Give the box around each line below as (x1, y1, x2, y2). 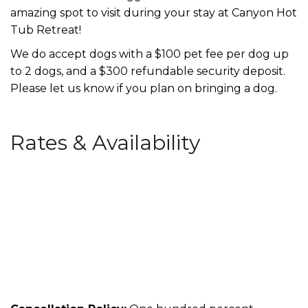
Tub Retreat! (10, 23, 81, 36)
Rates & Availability (10, 129, 200, 155)
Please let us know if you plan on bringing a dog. (10, 81, 277, 95)
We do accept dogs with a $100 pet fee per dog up (10, 47, 289, 60)
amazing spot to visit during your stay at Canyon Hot (10, 5, 297, 19)
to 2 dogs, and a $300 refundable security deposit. (10, 64, 285, 78)
